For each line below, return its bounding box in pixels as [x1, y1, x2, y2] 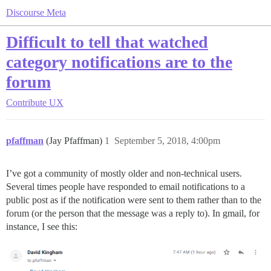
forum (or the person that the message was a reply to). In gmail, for [6, 208, 260, 218]
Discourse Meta [6, 7, 66, 18]
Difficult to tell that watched [6, 33, 208, 51]
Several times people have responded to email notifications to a [6, 181, 245, 192]
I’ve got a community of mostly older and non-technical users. [6, 168, 242, 178]
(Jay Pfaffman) [46, 135, 105, 146]
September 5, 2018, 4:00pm [114, 135, 220, 146]
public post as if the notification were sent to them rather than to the [6, 195, 261, 205]
